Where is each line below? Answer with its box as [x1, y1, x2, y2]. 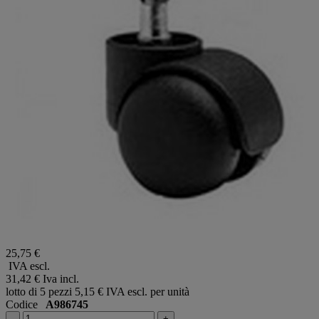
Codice [6, 298, 46, 310]
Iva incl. [43, 272, 79, 285]
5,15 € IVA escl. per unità [75, 285, 189, 298]
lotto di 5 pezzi [6, 285, 72, 298]
